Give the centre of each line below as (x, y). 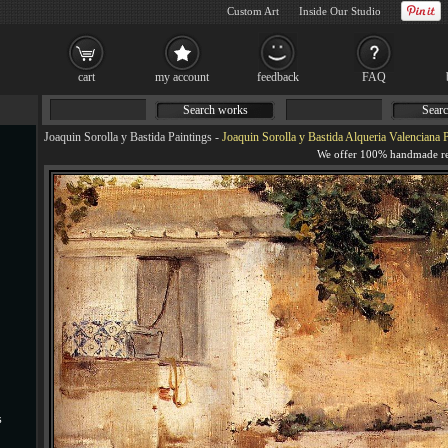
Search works (215, 110)
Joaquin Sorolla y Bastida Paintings (128, 137)
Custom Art (253, 11)
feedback (278, 77)
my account (182, 77)
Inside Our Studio (340, 11)
